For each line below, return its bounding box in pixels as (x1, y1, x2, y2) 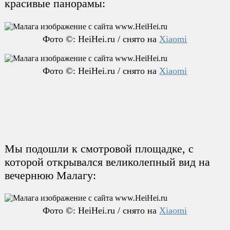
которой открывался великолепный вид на (4, 155, 210, 168)
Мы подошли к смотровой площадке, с (4, 142, 194, 155)
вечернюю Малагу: (4, 168, 96, 182)
